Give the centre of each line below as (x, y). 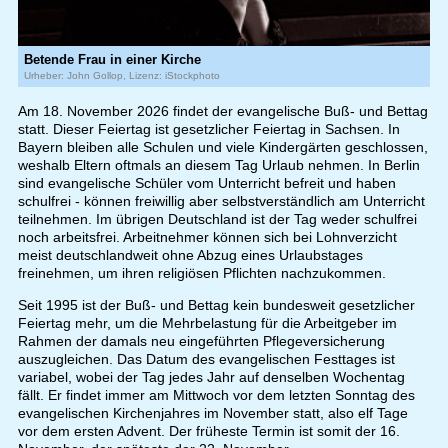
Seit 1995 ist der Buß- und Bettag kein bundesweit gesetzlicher (216, 305)
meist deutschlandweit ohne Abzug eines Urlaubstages (190, 255)
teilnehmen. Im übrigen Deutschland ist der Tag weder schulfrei (217, 219)
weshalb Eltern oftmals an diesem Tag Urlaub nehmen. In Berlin (218, 165)
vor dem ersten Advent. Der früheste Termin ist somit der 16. (208, 431)
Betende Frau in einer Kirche (112, 60)
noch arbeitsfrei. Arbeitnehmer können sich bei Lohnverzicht (207, 237)
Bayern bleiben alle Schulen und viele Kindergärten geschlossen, (222, 147)
